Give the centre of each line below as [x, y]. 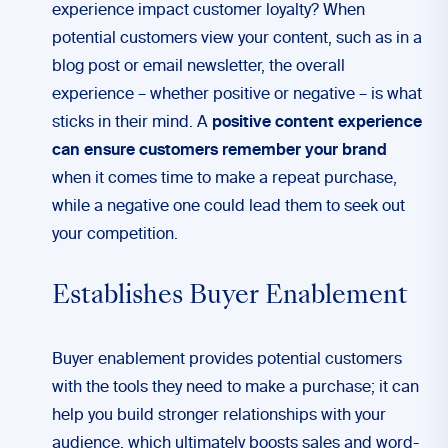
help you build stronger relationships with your [219, 416]
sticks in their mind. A [132, 123]
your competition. [117, 235]
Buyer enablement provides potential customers [227, 360]
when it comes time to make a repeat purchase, [224, 179]
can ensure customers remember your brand [219, 151]
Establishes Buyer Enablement [230, 297]
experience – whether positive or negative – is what [237, 95]
